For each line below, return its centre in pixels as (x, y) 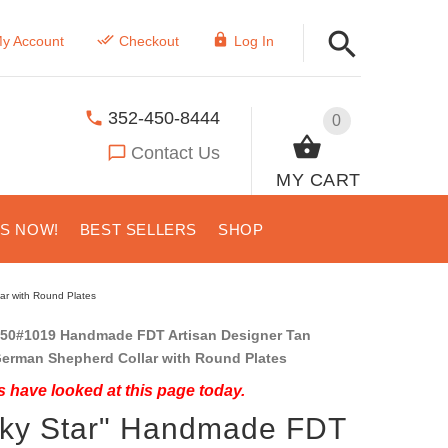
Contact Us (176, 152)
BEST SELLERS (138, 229)
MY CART (318, 179)
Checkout (148, 41)
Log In (253, 41)
